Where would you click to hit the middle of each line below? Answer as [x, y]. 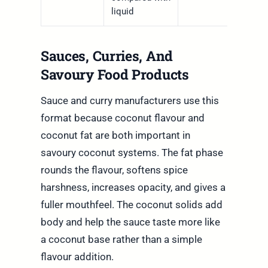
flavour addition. [77, 257]
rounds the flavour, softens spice [114, 170]
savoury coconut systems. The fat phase [132, 153]
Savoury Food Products [115, 74]
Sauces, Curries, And [107, 56]
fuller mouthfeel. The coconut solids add [131, 205]
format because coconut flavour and [122, 118]
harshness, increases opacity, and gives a [133, 188]
